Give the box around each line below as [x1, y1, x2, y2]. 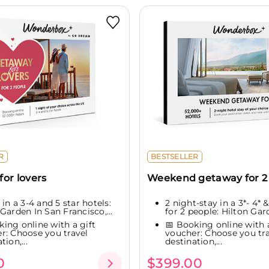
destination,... [165, 235, 222, 247]
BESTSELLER [151, 152, 199, 161]
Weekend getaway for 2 [147, 172, 268, 184]
